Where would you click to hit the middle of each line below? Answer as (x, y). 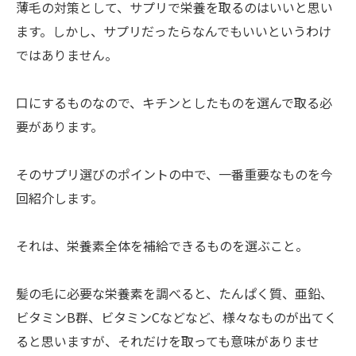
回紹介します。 (60, 197)
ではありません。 (67, 54)
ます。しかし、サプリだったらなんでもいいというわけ (174, 31)
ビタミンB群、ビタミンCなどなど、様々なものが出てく (176, 317)
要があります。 (60, 126)
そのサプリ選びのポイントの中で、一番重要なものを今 (174, 174)
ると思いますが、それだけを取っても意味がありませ (168, 341)
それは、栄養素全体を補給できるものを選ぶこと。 (162, 245)
